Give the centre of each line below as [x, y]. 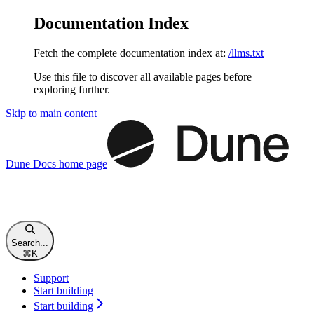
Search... [30, 243]
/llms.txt [246, 53]
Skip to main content [51, 113]
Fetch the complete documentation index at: [130, 53]
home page [82, 163]
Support [51, 278]
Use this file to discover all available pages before [143, 76]
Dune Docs [31, 163]
